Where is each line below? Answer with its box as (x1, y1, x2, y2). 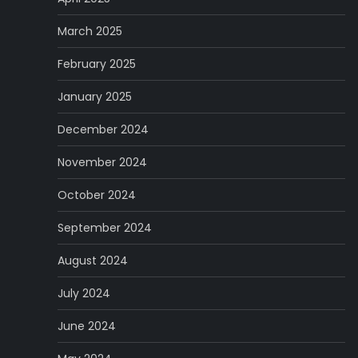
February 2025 (58, 56, 136, 72)
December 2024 (58, 121, 149, 137)
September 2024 (58, 220, 152, 236)
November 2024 (58, 154, 147, 170)
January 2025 (58, 89, 132, 105)
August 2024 (58, 253, 128, 268)
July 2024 (58, 285, 110, 301)
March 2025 (58, 23, 122, 39)
